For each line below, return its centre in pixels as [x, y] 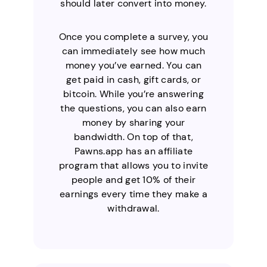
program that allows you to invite [133, 165]
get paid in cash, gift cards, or [133, 79]
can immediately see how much [133, 51]
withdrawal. [133, 208]
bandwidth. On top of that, [133, 136]
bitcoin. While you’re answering [133, 94]
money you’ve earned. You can [133, 65]
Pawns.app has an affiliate [133, 151]
